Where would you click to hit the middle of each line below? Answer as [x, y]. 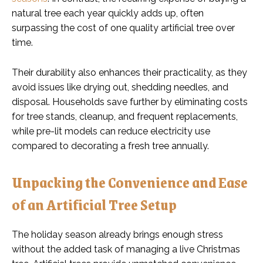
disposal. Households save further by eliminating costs [130, 102]
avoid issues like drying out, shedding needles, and [120, 87]
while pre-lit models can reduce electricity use [111, 131]
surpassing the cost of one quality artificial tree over [123, 28]
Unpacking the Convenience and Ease [130, 182]
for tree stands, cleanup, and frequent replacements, [125, 116]
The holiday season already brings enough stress [117, 234]
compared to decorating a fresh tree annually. [110, 146]
